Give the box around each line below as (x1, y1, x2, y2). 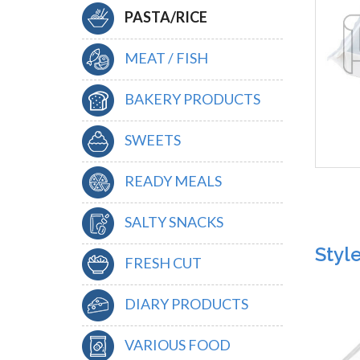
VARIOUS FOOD (122, 335, 231, 354)
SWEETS (122, 130, 181, 149)
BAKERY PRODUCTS (122, 89, 260, 108)
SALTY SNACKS (122, 212, 223, 231)
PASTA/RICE (122, 7, 207, 26)
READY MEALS (122, 171, 222, 190)
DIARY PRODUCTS (122, 294, 248, 313)
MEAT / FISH (122, 48, 208, 67)
